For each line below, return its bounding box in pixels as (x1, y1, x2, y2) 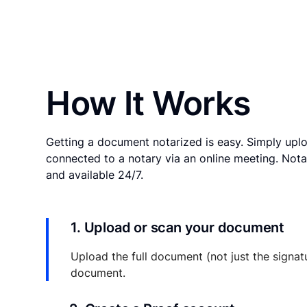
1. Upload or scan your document (71, 219, 284, 236)
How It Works (46, 83, 251, 124)
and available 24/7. (46, 168, 144, 182)
